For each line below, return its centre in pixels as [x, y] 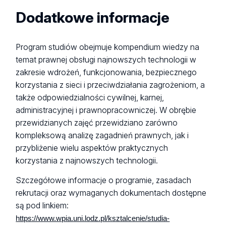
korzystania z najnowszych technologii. [87, 160]
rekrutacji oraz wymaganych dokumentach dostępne [111, 193]
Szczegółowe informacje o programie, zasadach [104, 181]
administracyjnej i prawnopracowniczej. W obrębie [106, 110]
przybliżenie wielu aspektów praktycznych [92, 148]
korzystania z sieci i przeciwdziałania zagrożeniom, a [110, 85]
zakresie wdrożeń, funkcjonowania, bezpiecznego [106, 72]
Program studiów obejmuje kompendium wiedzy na [108, 47]
